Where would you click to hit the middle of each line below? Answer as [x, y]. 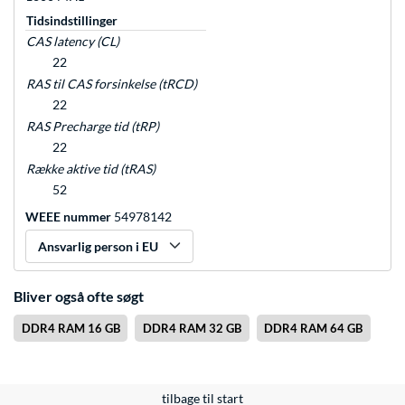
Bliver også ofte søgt [79, 297]
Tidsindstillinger [72, 21]
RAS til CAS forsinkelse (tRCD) [112, 84]
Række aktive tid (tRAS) [91, 169]
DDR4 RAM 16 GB [71, 329]
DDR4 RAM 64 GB [314, 329]
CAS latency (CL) [73, 42]
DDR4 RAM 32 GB [192, 329]
